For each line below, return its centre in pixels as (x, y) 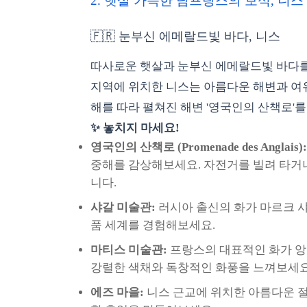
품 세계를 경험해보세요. (153, 225)
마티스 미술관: (129, 250)
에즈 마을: (117, 292)
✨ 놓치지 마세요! (135, 128)
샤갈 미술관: (123, 207)
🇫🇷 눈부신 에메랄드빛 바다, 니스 (185, 36)
